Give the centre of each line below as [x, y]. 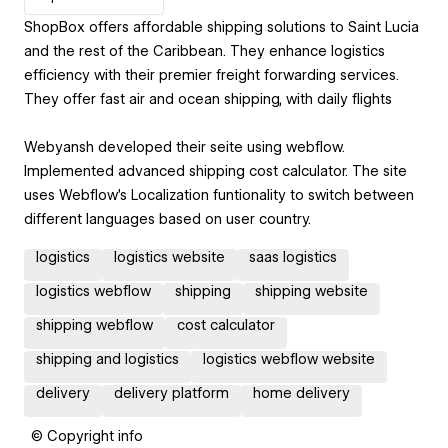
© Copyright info [87, 435]
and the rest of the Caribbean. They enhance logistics [204, 50]
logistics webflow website [289, 358]
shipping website [311, 290]
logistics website [169, 256]
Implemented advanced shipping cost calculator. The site [215, 170]
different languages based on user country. [167, 218]
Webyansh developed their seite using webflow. [184, 146]
